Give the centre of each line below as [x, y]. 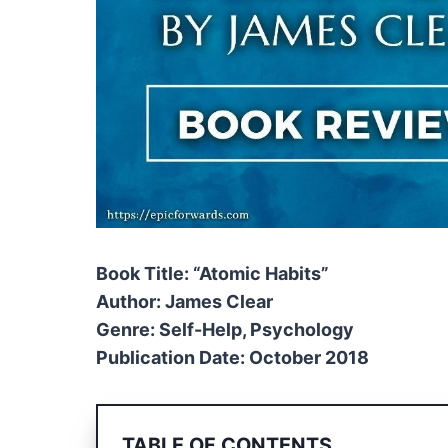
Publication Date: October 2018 [232, 357]
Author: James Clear [184, 301]
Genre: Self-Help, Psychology [225, 329]
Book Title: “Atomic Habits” [212, 273]
